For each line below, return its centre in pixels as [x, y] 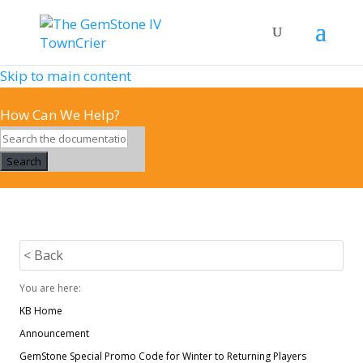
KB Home [41, 311]
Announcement [54, 333]
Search [24, 161]
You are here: [50, 288]
